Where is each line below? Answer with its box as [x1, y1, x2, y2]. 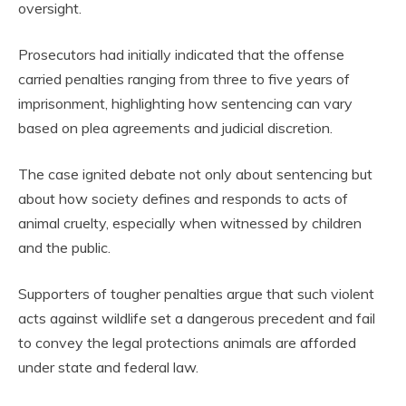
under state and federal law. [18, 357, 198, 376]
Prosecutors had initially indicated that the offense [18, 44, 344, 63]
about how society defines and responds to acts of [18, 188, 348, 208]
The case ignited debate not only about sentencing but [18, 164, 372, 183]
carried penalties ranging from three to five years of [18, 69, 350, 88]
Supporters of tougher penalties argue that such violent [18, 284, 374, 303]
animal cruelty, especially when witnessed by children [18, 213, 362, 232]
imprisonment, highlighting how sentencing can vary [18, 93, 353, 112]
